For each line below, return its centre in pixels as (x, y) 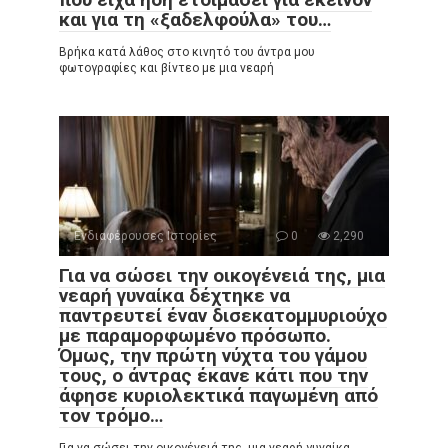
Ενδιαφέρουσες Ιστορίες (145, 236)
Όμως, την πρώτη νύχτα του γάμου (213, 356)
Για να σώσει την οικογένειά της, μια (222, 276)
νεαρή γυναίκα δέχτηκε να (174, 296)
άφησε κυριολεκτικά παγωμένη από (218, 396)
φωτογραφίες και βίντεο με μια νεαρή (166, 68)
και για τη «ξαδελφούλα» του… (195, 20)
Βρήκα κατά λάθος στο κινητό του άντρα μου (187, 52)
